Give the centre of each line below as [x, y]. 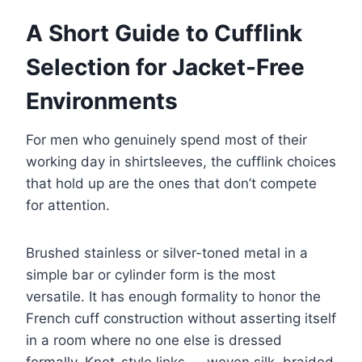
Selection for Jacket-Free [165, 67]
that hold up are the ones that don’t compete [171, 184]
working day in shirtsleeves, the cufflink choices [181, 162]
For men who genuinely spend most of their [166, 140]
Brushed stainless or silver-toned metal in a [167, 253]
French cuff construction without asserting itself [181, 319]
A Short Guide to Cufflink [164, 34]
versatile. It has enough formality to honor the [173, 297]
